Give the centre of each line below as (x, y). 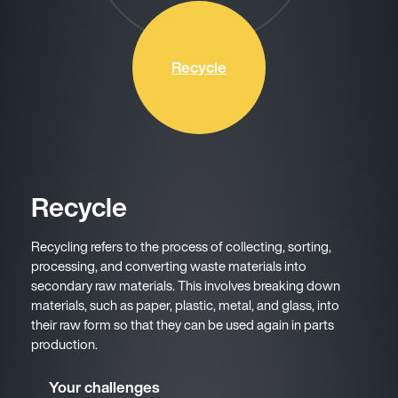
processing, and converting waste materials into (169, 266)
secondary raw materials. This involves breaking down (186, 285)
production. (64, 344)
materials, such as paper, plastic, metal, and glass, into (185, 305)
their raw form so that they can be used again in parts (183, 324)
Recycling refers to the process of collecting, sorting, (181, 246)
